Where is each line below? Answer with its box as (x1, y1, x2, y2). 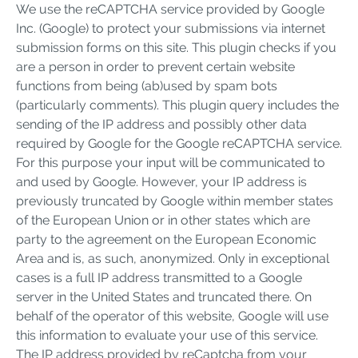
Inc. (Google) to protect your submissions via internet (16, 20, 325, 36)
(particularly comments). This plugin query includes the (16, 97, 339, 113)
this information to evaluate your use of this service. (16, 327, 318, 343)
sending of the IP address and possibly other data (16, 116, 307, 132)
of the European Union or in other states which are (16, 212, 310, 228)
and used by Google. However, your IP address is (16, 173, 307, 189)
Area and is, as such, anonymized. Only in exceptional (16, 250, 329, 266)
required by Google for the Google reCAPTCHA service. (16, 135, 342, 151)
